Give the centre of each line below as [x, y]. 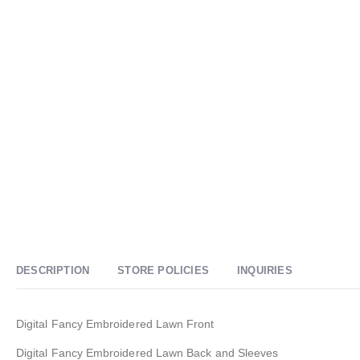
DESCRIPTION [53, 270]
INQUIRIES [265, 270]
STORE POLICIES [164, 270]
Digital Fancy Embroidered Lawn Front [115, 323]
